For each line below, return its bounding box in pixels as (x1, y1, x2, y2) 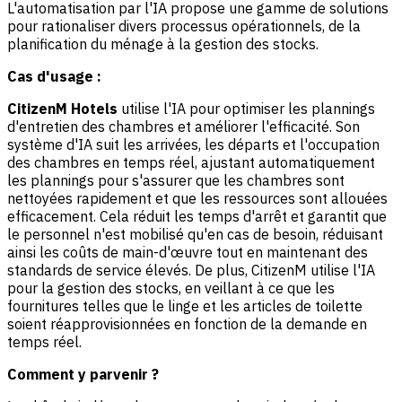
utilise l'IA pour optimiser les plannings (118, 99, 375, 118)
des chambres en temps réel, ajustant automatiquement (7, 153, 375, 171)
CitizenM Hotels (7, 99, 118, 118)
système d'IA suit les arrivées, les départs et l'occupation (7, 135, 380, 153)
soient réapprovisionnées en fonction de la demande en (7, 314, 367, 333)
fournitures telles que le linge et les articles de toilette (7, 296, 363, 315)
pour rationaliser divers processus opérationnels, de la (7, 16, 361, 35)
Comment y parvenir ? (7, 364, 159, 383)
